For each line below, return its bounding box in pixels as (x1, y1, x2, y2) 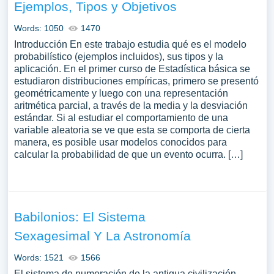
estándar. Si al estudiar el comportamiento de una (13, 113, 228, 123)
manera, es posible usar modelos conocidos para (13, 137, 227, 147)
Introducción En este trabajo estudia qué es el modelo (13, 39, 246, 50)
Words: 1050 (13, 23, 64, 33)
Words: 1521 (13, 253, 64, 262)
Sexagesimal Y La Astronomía (13, 229, 191, 243)
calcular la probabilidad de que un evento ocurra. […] (13, 149, 243, 160)
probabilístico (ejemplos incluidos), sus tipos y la (13, 51, 223, 62)
